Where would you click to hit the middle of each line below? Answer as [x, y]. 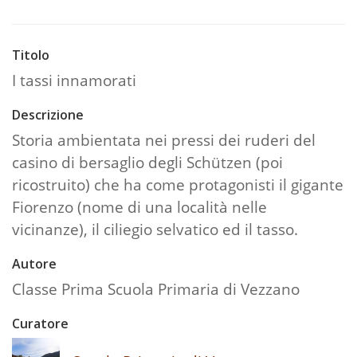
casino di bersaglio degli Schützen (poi [147, 162]
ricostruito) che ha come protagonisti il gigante [178, 184]
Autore [34, 263]
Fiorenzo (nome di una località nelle [139, 206]
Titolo [31, 55]
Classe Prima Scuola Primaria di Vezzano [156, 288]
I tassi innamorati [74, 80]
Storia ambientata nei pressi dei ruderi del [164, 139]
